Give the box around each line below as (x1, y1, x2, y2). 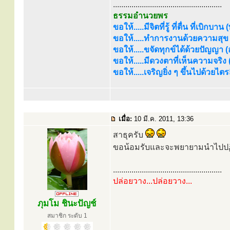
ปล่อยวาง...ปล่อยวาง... (113, 177, 192, 185)
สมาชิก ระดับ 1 (47, 212, 87, 219)
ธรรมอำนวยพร (113, 11, 168, 20)
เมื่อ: (119, 115, 132, 123)
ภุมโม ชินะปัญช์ (37, 199, 96, 208)
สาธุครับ (113, 130, 145, 139)
